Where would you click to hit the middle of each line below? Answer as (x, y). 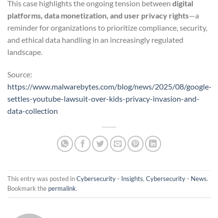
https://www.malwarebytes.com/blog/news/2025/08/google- (109, 86)
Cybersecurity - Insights (110, 178)
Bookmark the (28, 188)
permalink (62, 188)
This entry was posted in (42, 178)
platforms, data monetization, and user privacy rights (98, 15)
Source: (20, 74)
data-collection (33, 110)
